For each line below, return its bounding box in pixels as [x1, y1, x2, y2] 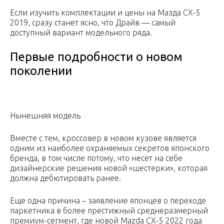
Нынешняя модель [10, 111, 80, 120]
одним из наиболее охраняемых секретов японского [10, 143, 209, 153]
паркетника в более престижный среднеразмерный [10, 206, 208, 215]
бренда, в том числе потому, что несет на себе [10, 153, 182, 163]
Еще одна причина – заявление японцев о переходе [10, 196, 206, 205]
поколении [10, 64, 72, 78]
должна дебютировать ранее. [10, 173, 121, 183]
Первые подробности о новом [10, 50, 182, 64]
